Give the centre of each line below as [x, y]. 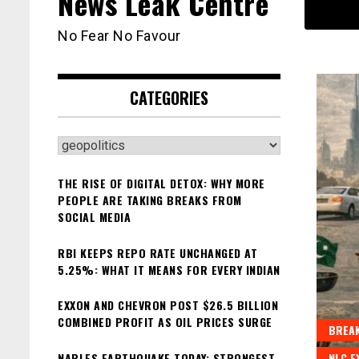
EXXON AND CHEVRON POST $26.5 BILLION [168, 305]
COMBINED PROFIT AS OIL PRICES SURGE [165, 322]
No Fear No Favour [119, 36]
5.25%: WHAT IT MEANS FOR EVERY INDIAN [169, 269]
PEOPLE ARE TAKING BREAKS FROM [150, 200]
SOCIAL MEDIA [94, 217]
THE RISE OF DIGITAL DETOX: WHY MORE [161, 184]
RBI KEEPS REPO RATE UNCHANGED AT [157, 252]
